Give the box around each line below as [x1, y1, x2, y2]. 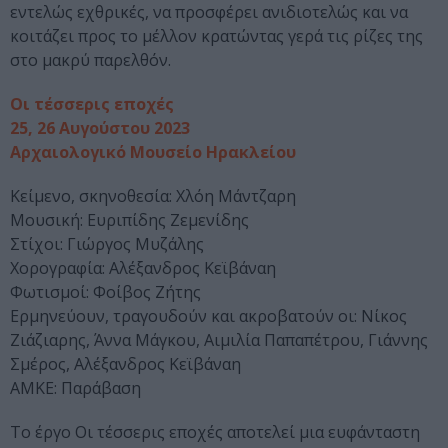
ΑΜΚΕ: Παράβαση [10, 377, 141, 400]
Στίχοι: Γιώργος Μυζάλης [10, 233, 204, 256]
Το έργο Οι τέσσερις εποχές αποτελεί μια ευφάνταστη [10, 421, 420, 444]
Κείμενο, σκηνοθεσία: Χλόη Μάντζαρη [10, 185, 296, 208]
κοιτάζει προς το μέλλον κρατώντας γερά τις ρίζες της [10, 25, 423, 48]
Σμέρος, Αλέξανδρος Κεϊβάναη [10, 353, 241, 376]
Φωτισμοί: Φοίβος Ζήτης [10, 281, 201, 304]
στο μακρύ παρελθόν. [10, 49, 171, 72]
